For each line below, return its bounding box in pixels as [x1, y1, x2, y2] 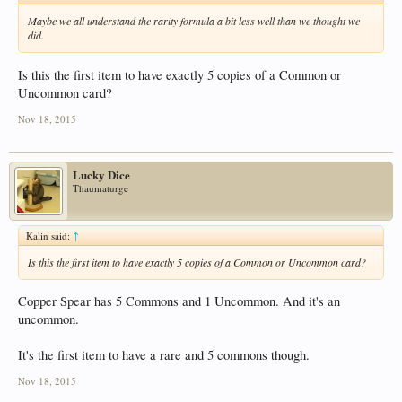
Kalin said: [26, 228, 73, 242]
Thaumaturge [73, 180, 128, 195]
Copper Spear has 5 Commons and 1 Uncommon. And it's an [18, 293, 340, 310]
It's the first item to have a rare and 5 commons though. [18, 346, 310, 364]
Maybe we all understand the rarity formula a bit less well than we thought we [28, 13, 360, 28]
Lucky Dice [73, 165, 130, 183]
